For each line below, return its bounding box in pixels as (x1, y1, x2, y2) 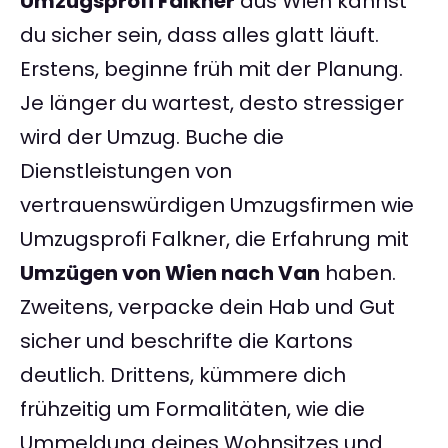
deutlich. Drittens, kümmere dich (20, 361, 346, 390)
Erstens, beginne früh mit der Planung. (20, 55, 403, 84)
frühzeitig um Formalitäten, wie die (20, 395, 365, 424)
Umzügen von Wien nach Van (20, 259, 320, 288)
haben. (320, 259, 396, 288)
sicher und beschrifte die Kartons (20, 327, 353, 356)
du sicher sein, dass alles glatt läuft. (20, 21, 379, 50)
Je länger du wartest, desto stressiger (20, 89, 404, 118)
